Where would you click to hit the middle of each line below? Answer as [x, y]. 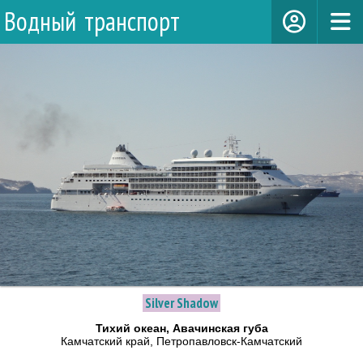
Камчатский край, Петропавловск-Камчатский [181, 341]
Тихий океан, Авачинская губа [181, 328]
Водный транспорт [92, 21]
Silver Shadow [181, 303]
